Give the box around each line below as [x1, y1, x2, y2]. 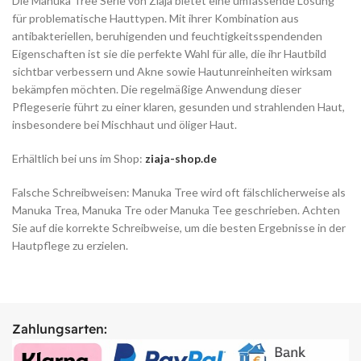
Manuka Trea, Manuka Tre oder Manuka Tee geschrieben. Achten [12, 203, 340, 218]
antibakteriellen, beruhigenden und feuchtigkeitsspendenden [12, 29, 322, 44]
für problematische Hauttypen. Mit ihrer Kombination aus [12, 11, 299, 26]
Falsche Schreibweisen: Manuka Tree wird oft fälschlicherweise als [12, 185, 346, 200]
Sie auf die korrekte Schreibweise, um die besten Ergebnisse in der [12, 221, 346, 235]
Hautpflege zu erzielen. [12, 239, 128, 253]
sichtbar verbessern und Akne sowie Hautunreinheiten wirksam [12, 64, 332, 79]
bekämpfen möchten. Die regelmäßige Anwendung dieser [12, 82, 301, 97]
